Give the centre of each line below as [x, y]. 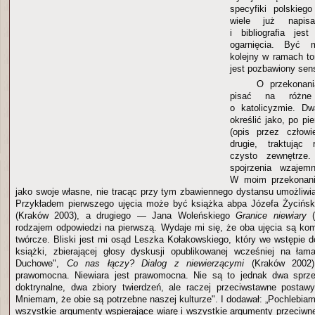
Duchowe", [41, 263]
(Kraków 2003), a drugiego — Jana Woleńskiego [126, 215]
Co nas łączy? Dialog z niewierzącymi [155, 263]
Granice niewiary [271, 215]
